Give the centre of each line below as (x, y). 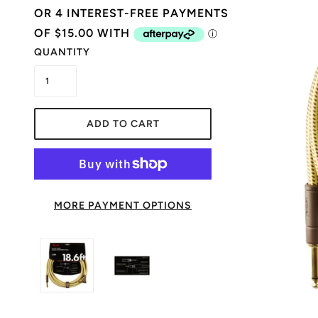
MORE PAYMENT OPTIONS (123, 205)
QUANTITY (62, 52)
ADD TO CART (123, 124)
